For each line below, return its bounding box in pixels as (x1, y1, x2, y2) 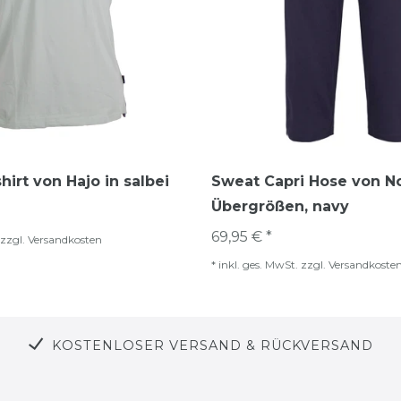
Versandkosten (28, 232, 102, 246)
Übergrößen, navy (211, 197, 349, 215)
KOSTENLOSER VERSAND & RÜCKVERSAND (51, 337, 373, 354)
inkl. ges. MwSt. (218, 257, 298, 271)
